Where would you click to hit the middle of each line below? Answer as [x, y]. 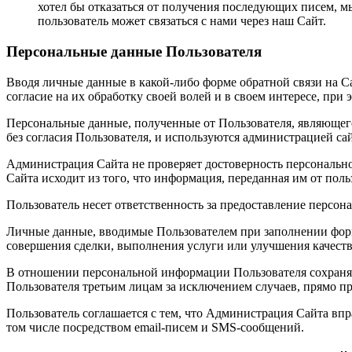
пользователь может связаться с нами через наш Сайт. [182, 21]
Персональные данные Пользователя [134, 51]
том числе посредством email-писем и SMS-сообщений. [155, 327]
